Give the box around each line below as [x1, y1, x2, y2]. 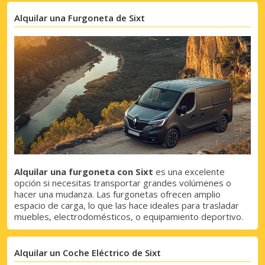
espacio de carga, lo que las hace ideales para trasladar [14, 199, 239, 212]
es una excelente [153, 166, 225, 178]
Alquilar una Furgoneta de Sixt [14, 12, 145, 24]
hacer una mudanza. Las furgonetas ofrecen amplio [14, 188, 221, 201]
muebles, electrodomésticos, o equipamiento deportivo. [14, 211, 243, 223]
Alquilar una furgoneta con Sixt [14, 166, 153, 178]
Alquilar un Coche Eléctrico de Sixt [14, 247, 161, 259]
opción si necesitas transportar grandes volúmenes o [14, 177, 231, 189]
